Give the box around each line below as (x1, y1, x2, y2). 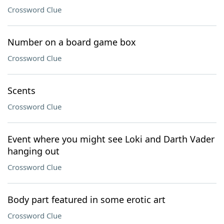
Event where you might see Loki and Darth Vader (7, 133, 214, 145)
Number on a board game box (7, 36, 136, 48)
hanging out (7, 145, 59, 157)
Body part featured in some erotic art (7, 193, 165, 205)
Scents (7, 84, 35, 96)
